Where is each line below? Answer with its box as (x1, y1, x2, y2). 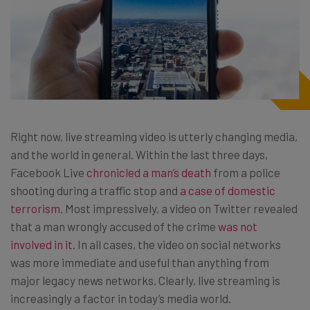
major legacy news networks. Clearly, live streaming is (10, 273, 280, 287)
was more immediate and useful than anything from (10, 255, 269, 269)
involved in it (10, 237, 73, 251)
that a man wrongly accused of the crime (10, 219, 218, 233)
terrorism (10, 201, 60, 215)
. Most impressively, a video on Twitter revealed (60, 201, 298, 215)
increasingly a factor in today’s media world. (10, 291, 231, 305)
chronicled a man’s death (86, 165, 211, 179)
